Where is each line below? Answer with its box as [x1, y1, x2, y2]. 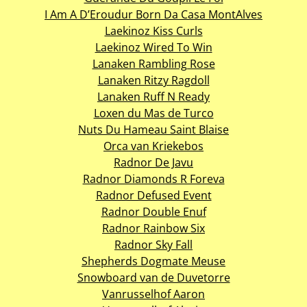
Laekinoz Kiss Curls [104, 23, 203, 38]
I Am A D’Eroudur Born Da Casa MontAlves [45, 6, 262, 22]
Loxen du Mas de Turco [93, 105, 214, 121]
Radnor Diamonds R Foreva [82, 171, 225, 186]
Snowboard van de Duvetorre [77, 269, 230, 285]
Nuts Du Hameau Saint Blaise [78, 121, 229, 137]
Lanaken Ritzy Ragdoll [97, 72, 210, 88]
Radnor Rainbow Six [102, 220, 205, 236]
